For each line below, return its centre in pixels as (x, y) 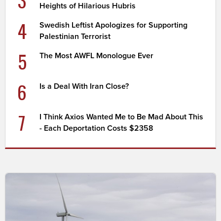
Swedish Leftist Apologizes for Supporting (114, 25)
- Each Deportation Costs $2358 (97, 128)
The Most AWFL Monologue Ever (97, 55)
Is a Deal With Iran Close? (84, 86)
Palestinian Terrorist (75, 36)
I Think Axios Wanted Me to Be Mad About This (122, 117)
